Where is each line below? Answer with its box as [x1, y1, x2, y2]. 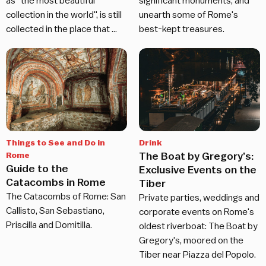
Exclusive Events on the [139, 164, 256, 175]
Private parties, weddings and [139, 192, 259, 202]
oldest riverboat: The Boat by [139, 221, 258, 231]
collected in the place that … [6, 24, 117, 34]
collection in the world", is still [6, 9, 122, 20]
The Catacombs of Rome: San [6, 191, 126, 201]
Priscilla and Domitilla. [6, 220, 92, 230]
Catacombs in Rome [6, 176, 106, 188]
